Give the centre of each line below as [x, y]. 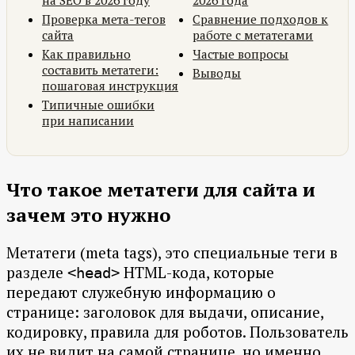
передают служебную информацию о [141, 292]
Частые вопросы [241, 54]
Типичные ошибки [98, 105]
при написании [88, 121]
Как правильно [86, 54]
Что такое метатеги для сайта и [161, 190]
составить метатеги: [100, 70]
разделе [37, 273]
